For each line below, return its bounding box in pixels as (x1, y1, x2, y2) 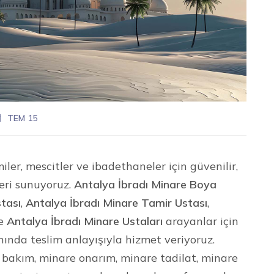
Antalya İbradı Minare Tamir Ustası (26, 195, 208, 210)
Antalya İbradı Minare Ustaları (7, 213, 163, 228)
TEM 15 (7, 112, 38, 124)
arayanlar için (163, 213, 239, 228)
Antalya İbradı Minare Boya (74, 177, 217, 191)
